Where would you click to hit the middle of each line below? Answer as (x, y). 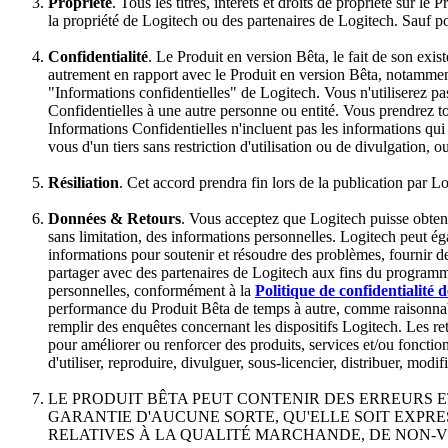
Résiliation (83, 182)
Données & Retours (114, 218)
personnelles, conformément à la (151, 290)
